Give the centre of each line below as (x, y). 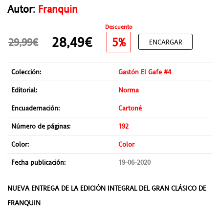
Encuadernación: (35, 108)
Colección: (26, 72)
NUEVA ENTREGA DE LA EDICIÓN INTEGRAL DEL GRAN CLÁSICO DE (107, 188)
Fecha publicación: (38, 163)
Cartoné (130, 108)
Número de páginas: (41, 126)
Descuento (119, 27)
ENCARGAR (165, 42)
